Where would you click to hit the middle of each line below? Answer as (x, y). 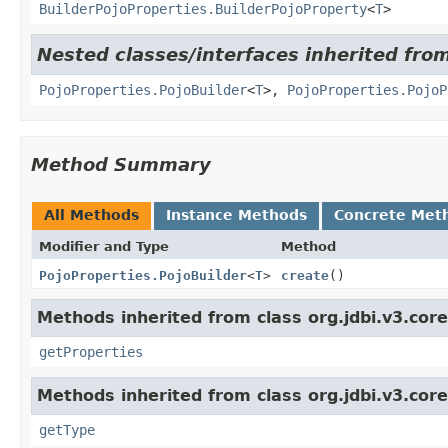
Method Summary (121, 164)
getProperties (91, 351)
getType (67, 429)
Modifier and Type (104, 246)
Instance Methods (236, 214)
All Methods (91, 214)
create (305, 275)
